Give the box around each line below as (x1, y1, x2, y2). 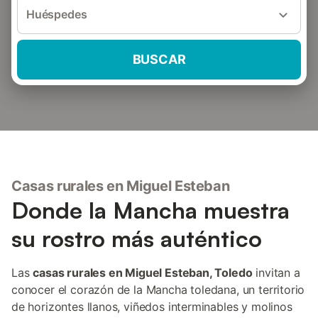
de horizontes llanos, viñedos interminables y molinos (11, 300, 292, 314)
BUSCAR (132, 52, 186, 67)
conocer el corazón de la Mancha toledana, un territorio (11, 283, 305, 297)
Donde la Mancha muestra (11, 196, 290, 224)
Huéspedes (26, 7, 87, 21)
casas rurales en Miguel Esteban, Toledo (33, 265, 253, 280)
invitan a (252, 265, 300, 280)
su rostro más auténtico (11, 224, 262, 253)
